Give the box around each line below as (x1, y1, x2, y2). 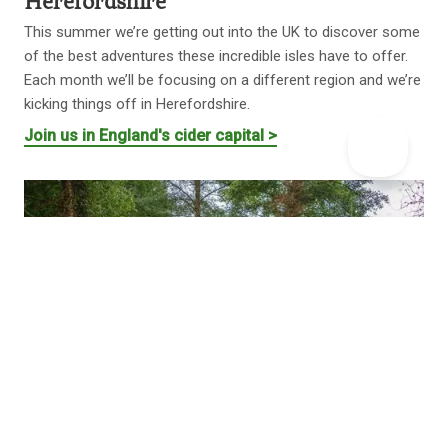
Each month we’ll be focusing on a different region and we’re (24, 70, 421, 89)
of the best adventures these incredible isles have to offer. (24, 46, 408, 65)
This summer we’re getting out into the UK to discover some (24, 22, 420, 41)
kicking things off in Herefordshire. (24, 94, 250, 113)
